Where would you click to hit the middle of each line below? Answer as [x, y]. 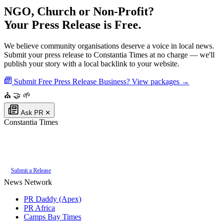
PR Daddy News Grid [53, 150]
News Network [28, 182]
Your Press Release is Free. [73, 25]
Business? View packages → [144, 82]
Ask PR [32, 113]
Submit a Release [31, 171]
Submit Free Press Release [55, 82]
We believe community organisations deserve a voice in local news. [109, 46]
